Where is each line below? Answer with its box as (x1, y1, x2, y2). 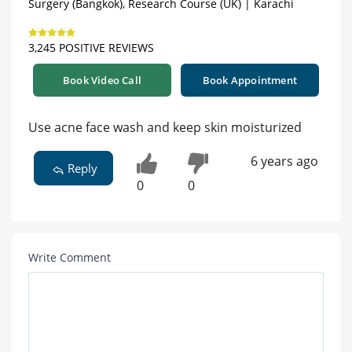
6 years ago (250, 152, 318, 170)
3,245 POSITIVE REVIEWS (28, 40, 154, 56)
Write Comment (28, 250, 111, 266)
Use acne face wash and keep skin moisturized (28, 119, 302, 137)
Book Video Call (63, 73, 141, 88)
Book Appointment (202, 73, 298, 88)
